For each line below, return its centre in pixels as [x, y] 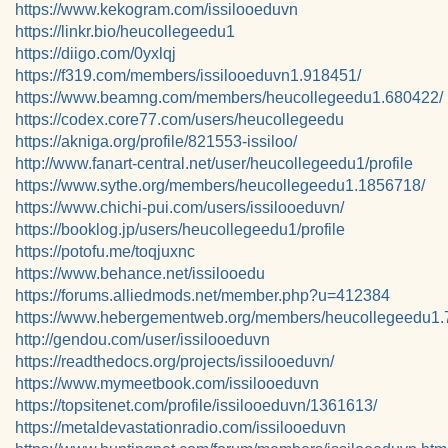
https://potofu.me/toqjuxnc [105, 251]
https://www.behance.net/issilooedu [140, 273]
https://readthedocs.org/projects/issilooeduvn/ [174, 361]
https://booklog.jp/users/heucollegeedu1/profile [180, 229]
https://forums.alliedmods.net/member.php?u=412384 [202, 295]
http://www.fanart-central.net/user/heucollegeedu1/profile [214, 163]
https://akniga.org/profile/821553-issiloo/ [156, 141]
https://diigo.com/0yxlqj [95, 53]
